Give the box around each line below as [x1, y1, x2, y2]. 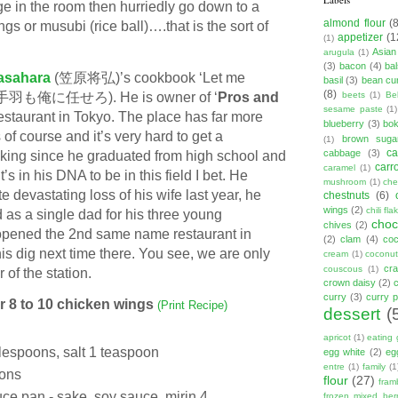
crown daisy [323, 277, 376, 288]
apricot [323, 332, 351, 342]
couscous [323, 264, 362, 274]
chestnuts [323, 189, 370, 202]
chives [323, 219, 352, 230]
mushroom [323, 177, 366, 187]
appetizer [337, 31, 383, 44]
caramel [323, 163, 355, 172]
